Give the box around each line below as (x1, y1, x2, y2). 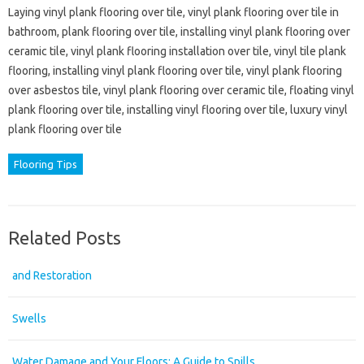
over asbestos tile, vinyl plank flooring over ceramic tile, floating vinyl (8, 84, 354, 97)
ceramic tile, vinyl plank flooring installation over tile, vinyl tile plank (8, 45, 346, 58)
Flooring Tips (14, 158, 77, 170)
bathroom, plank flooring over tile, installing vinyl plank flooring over (8, 25, 350, 38)
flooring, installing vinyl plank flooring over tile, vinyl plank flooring (8, 64, 342, 77)
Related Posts (8, 227, 121, 248)
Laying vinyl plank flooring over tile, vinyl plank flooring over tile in (8, 6, 339, 19)
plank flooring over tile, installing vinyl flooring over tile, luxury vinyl (8, 103, 348, 116)
